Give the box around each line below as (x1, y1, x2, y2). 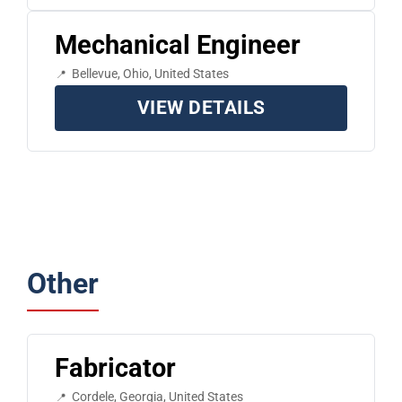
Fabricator (54, 353, 176, 384)
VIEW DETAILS (136, 97, 266, 119)
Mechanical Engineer (54, 30, 301, 61)
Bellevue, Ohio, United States (71, 66, 229, 82)
